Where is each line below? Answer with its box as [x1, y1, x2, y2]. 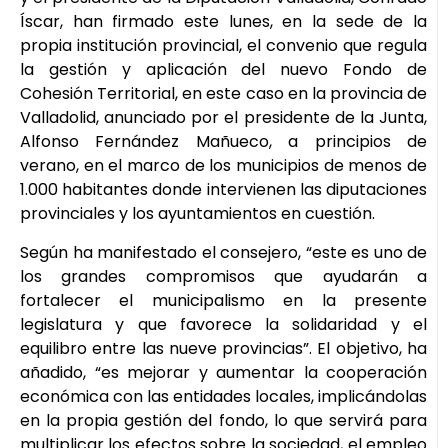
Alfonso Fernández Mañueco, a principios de [20, 130, 427, 154]
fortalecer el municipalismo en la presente [20, 288, 427, 312]
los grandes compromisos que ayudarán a [20, 264, 427, 288]
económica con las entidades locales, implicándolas [20, 384, 427, 408]
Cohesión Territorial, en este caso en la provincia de [20, 82, 427, 106]
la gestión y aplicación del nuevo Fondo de [20, 58, 427, 82]
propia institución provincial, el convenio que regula [20, 34, 427, 58]
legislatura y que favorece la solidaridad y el [20, 312, 427, 336]
